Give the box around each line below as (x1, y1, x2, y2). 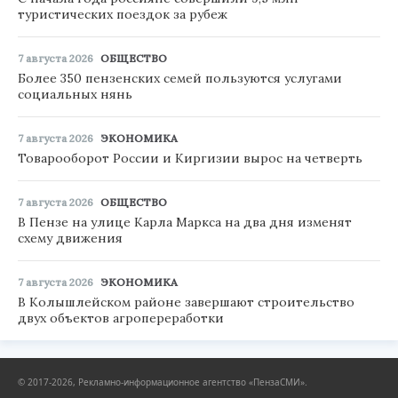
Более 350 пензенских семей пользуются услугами (18, 69, 342, 86)
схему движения (18, 229, 123, 246)
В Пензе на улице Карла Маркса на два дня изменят (18, 213, 352, 230)
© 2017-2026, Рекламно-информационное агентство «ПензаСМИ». (18, 375, 307, 388)
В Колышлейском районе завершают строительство (18, 293, 354, 310)
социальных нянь (18, 85, 132, 102)
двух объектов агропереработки (18, 309, 224, 326)
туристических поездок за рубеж (18, 5, 227, 22)
